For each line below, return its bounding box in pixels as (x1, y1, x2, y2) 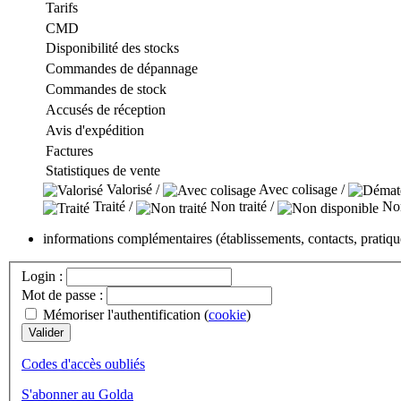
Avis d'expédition (46, 122, 144, 138)
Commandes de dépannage (46, 60, 198, 76)
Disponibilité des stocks (46, 39, 179, 55)
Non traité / (207, 199, 277, 215)
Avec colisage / (256, 181, 348, 197)
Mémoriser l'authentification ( (43, 307, 209, 323)
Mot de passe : (21, 287, 103, 303)
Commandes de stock (46, 81, 166, 97)
